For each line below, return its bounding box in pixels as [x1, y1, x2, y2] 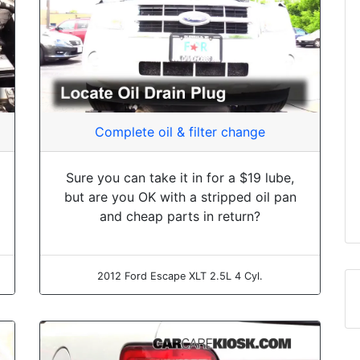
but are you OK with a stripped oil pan [63, 189, 297, 206]
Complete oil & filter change [95, 124, 265, 141]
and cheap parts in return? [100, 208, 260, 225]
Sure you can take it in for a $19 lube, [66, 170, 294, 186]
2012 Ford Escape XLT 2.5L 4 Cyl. [97, 270, 263, 283]
